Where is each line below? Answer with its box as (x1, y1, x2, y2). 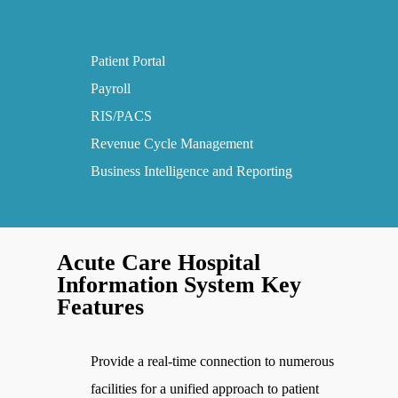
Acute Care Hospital (57, 249, 261, 275)
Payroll (91, 81, 131, 97)
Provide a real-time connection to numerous (91, 353, 335, 369)
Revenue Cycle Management (91, 136, 254, 152)
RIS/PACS (91, 108, 153, 124)
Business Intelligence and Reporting (91, 163, 293, 179)
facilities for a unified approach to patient (91, 380, 320, 396)
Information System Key (57, 271, 302, 298)
